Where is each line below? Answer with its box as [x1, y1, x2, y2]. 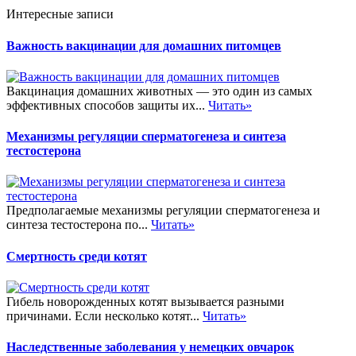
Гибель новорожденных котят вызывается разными [6, 294, 284, 308]
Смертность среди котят [6, 249, 147, 263]
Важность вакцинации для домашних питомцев [6, 38, 281, 52]
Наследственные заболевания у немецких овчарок [6, 340, 294, 354]
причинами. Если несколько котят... [6, 308, 203, 323]
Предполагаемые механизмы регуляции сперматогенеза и [6, 203, 320, 218]
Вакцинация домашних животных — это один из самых [6, 83, 312, 98]
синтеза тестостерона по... [6, 218, 151, 232]
